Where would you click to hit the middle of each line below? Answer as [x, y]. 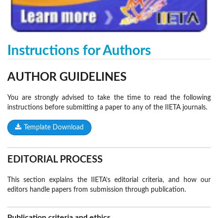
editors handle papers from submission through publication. [97, 190]
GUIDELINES [93, 78]
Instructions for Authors [79, 51]
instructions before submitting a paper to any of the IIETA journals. [108, 108]
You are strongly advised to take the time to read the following [109, 98]
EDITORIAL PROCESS [55, 160]
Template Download [54, 128]
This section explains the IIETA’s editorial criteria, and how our [109, 180]
